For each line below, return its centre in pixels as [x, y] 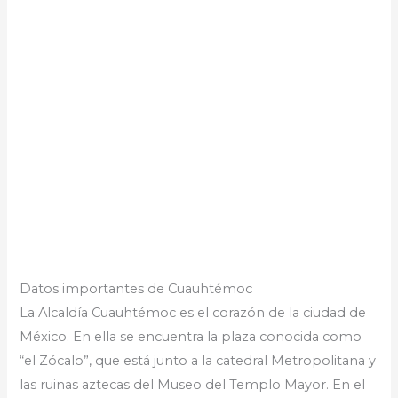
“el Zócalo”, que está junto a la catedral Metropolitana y [198, 360]
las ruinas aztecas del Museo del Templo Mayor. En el [193, 384]
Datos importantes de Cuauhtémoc [136, 288]
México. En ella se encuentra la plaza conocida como [191, 336]
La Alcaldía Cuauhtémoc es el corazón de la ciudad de [193, 312]
